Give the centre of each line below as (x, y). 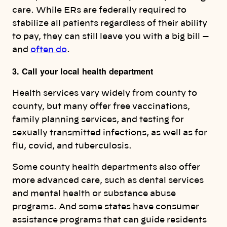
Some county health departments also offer (106, 167)
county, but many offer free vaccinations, (101, 106)
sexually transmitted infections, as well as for (110, 133)
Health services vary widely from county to (105, 93)
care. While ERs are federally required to (99, 10)
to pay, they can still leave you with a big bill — (111, 37)
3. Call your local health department (83, 71)
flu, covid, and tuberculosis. (72, 146)
